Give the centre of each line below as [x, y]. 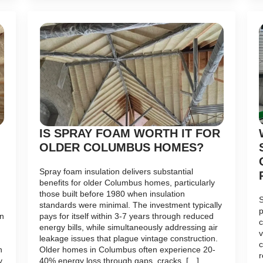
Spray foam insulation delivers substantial [117, 171]
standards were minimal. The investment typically [131, 205]
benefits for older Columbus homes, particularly [127, 182]
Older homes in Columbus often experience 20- [128, 249]
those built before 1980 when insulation [112, 193]
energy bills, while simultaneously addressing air [129, 227]
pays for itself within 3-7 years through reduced [127, 216]
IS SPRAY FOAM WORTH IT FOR [130, 133]
